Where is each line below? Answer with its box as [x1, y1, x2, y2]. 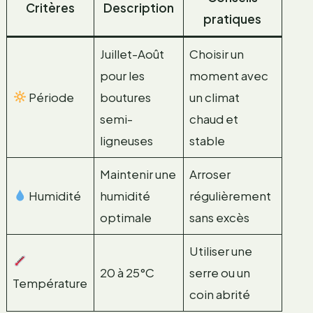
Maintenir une [100, 166, 177, 182]
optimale [100, 209, 152, 225]
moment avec [189, 67, 269, 83]
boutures [100, 89, 152, 105]
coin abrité [189, 286, 251, 302]
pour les [100, 67, 145, 83]
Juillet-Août [100, 45, 165, 61]
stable [189, 132, 226, 148]
